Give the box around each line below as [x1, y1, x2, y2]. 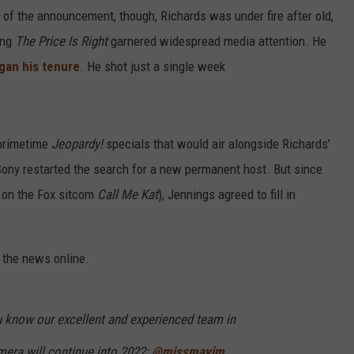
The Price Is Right [15, 33, 107, 50]
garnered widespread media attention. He [107, 33, 326, 50]
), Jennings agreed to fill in [158, 186, 296, 203]
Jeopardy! [51, 136, 103, 153]
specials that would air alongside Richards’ [103, 136, 330, 153]
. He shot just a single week [80, 58, 225, 75]
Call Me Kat [97, 186, 158, 203]
